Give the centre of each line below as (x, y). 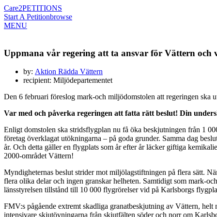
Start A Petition (27, 17)
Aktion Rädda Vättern (69, 72)
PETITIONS (42, 8)
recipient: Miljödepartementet (68, 80)
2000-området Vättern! (40, 156)
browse (61, 17)
